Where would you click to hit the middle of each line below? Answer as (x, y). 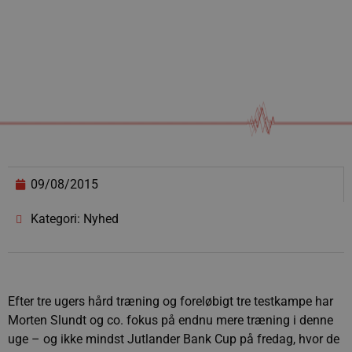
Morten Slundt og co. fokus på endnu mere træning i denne (170, 320)
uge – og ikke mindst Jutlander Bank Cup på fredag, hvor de (174, 339)
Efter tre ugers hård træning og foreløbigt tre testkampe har (170, 301)
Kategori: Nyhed (75, 219)
